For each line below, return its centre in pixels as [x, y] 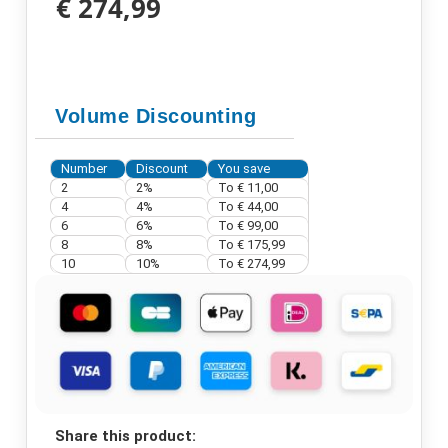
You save [244, 168]
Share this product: [125, 435]
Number [84, 168]
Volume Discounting [155, 115]
